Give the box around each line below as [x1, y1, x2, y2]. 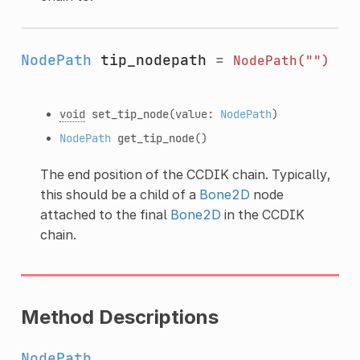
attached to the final [39, 206, 170, 223]
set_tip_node [91, 105, 169, 121]
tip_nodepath [100, 50, 207, 69]
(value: [168, 105, 220, 121]
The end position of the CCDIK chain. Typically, [39, 166, 330, 182]
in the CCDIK [220, 206, 305, 223]
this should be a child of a [39, 186, 199, 202]
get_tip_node [117, 129, 194, 145]
